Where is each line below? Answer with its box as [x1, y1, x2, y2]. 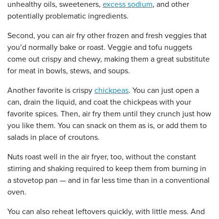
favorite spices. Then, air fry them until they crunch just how [7, 109, 211, 119]
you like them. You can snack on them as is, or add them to [7, 120, 207, 131]
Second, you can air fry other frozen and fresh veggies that [7, 30, 207, 41]
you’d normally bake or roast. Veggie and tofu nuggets [7, 42, 192, 52]
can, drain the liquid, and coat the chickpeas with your [7, 97, 191, 107]
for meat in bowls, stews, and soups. [7, 66, 132, 76]
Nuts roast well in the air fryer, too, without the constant [7, 152, 196, 162]
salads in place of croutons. [7, 132, 102, 142]
